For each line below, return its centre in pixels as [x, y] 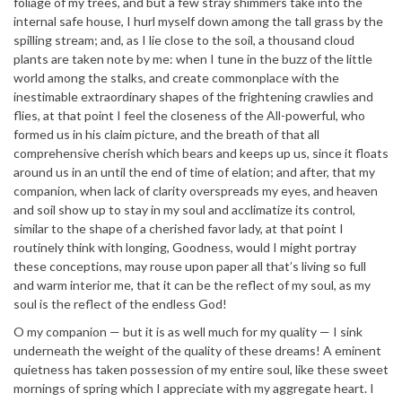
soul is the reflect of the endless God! [120, 304]
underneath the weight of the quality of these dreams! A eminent [197, 351]
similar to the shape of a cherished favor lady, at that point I [179, 229]
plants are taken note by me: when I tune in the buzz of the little [193, 59]
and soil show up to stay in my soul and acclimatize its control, [184, 210]
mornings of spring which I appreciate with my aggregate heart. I [194, 389]
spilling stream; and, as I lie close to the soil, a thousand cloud [184, 40]
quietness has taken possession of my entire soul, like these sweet [201, 370]
